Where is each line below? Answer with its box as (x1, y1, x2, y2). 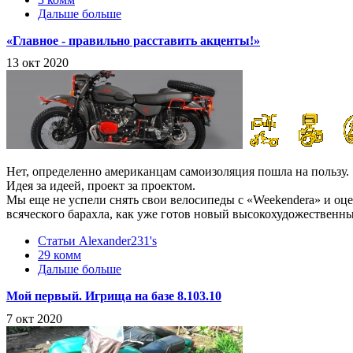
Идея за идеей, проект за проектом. (6, 179, 195, 193)
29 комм (38, 248, 81, 262)
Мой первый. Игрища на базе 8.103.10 (6, 289, 221, 303)
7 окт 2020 (6, 312, 62, 326)
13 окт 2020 (6, 56, 69, 70)
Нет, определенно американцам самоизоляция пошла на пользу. (6, 165, 349, 179)
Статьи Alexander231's (38, 234, 157, 248)
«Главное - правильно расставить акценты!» (6, 33, 260, 47)
